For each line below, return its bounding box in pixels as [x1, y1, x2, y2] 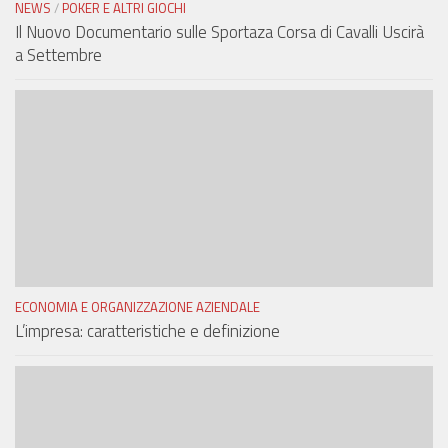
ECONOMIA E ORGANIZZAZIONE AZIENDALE [15, 297, 260, 318]
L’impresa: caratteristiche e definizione [15, 318, 280, 345]
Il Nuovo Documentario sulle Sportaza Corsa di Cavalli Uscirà [15, 19, 424, 46]
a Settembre [15, 42, 102, 69]
